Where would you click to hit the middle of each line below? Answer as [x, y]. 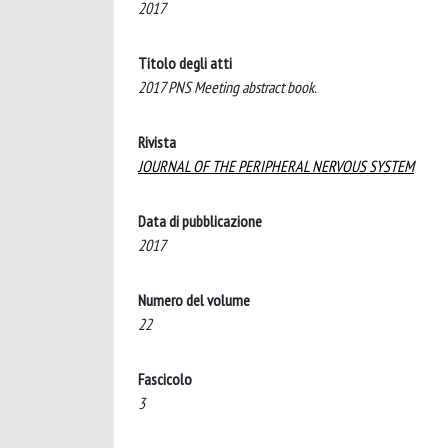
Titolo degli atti [185, 62]
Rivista [157, 141]
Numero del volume [194, 299]
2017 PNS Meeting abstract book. [227, 86]
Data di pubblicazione [200, 220]
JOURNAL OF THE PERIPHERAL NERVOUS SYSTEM [276, 165]
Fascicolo [165, 378]
